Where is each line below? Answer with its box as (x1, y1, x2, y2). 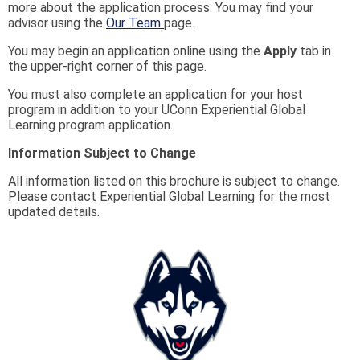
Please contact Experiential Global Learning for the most (8, 188, 330, 204)
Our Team (106, 14, 164, 31)
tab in (297, 43, 331, 59)
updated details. (8, 203, 100, 219)
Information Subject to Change (8, 145, 196, 161)
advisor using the (8, 14, 106, 31)
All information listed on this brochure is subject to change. (8, 173, 340, 189)
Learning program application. (8, 117, 173, 133)
